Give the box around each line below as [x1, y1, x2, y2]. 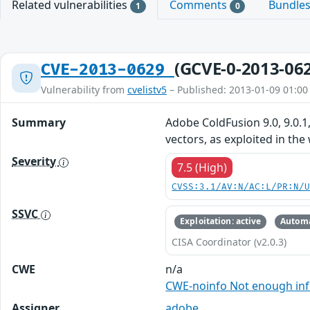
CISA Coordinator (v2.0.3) [172, 235, 287, 248]
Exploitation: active [180, 215, 262, 228]
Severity [12, 154, 59, 170]
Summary [12, 115, 66, 131]
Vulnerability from [41, 83, 127, 97]
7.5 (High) [177, 160, 228, 176]
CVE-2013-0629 [41, 60, 174, 80]
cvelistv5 [127, 83, 167, 97]
